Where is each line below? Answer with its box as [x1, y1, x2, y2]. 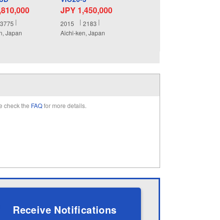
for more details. [44, 101, 87, 110]
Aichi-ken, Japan [60, 28, 105, 37]
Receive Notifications [13, 202, 117, 217]
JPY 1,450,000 [60, 4, 112, 16]
